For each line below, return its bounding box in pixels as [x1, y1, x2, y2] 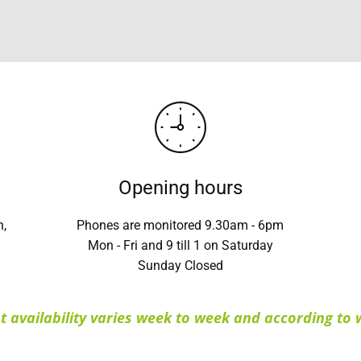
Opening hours [118, 176, 243, 199]
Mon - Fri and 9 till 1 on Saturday [87, 238, 273, 253]
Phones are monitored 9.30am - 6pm [77, 218, 284, 233]
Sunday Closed [137, 258, 223, 273]
